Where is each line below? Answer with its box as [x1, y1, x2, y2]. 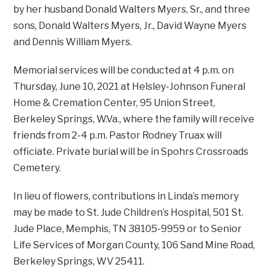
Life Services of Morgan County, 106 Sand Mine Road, [13, 239, 256, 251]
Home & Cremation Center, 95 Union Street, [13, 97, 216, 109]
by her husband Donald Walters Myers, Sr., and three [13, 4, 251, 16]
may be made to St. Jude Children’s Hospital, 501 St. [13, 207, 244, 219]
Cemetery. [13, 162, 61, 174]
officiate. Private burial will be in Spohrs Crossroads [13, 146, 249, 158]
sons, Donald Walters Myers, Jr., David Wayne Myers [13, 20, 247, 32]
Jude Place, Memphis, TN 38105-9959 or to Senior [13, 223, 242, 235]
